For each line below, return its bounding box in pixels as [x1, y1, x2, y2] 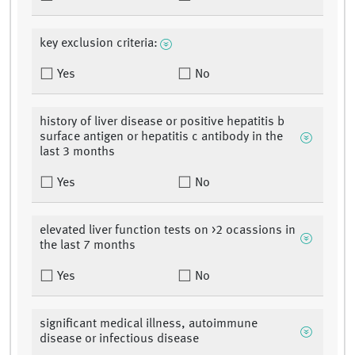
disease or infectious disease [40, 333, 199, 346]
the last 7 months [40, 239, 136, 253]
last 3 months [40, 146, 115, 159]
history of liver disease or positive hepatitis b [40, 116, 284, 129]
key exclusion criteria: [40, 37, 158, 51]
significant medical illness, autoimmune [40, 318, 258, 331]
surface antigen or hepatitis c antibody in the [40, 131, 283, 144]
